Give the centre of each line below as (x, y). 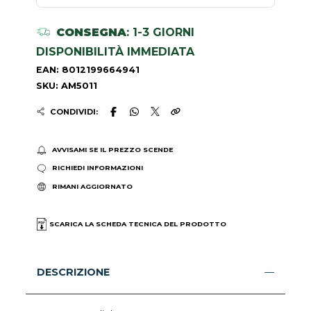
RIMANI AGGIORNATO (92, 186)
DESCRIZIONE (74, 272)
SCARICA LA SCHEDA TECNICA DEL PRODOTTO (137, 224)
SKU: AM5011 (67, 85)
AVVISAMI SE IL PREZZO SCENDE (112, 150)
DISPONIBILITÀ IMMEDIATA (116, 51)
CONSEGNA (91, 32)
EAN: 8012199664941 (88, 69)
